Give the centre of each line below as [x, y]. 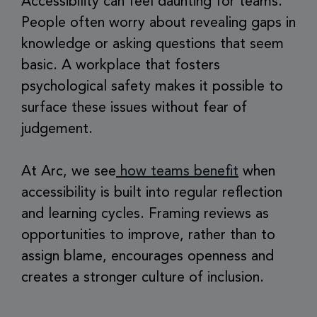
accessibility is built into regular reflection [152, 193]
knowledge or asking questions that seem [152, 45]
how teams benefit [177, 172]
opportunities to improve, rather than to [148, 236]
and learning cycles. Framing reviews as [145, 214]
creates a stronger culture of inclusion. [143, 278]
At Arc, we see [69, 172]
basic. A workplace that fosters [121, 66]
